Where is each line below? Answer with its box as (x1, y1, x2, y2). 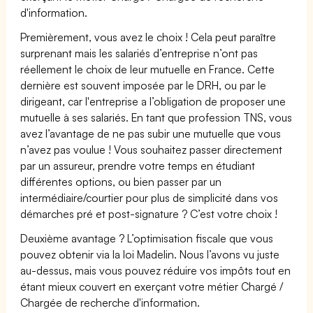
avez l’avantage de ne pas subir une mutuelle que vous (20, 126, 282, 140)
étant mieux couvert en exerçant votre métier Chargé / (20, 279, 284, 293)
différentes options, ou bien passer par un (20, 174, 222, 189)
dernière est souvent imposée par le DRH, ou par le (20, 78, 267, 92)
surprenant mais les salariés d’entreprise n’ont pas (20, 45, 259, 60)
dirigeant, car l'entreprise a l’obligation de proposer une (20, 94, 286, 108)
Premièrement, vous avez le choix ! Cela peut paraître (20, 29, 277, 44)
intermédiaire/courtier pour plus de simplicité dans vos (20, 190, 279, 205)
